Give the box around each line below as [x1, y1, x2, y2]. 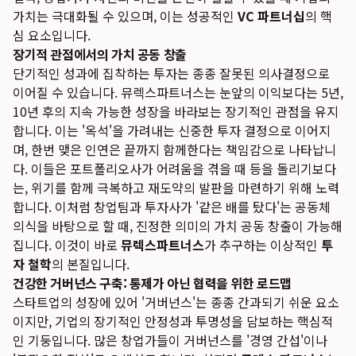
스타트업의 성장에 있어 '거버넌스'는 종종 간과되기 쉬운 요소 [13, 292, 339, 311]
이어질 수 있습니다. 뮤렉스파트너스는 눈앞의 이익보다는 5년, [13, 83, 343, 102]
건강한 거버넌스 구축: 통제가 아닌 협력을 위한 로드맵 [13, 273, 292, 292]
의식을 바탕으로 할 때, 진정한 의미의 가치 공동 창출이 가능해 [13, 216, 342, 235]
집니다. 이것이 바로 [13, 235, 121, 254]
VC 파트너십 [238, 6, 305, 25]
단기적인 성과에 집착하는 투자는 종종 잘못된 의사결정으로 [13, 64, 330, 83]
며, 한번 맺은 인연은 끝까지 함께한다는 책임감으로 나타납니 [13, 140, 336, 159]
